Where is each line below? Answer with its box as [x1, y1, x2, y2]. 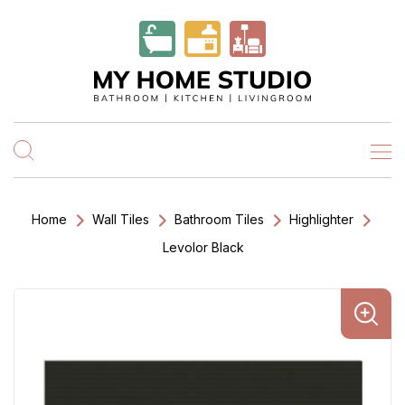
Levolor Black [163, 240, 244, 255]
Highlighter [289, 212, 353, 227]
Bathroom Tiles [174, 212, 264, 227]
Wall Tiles [92, 212, 149, 227]
